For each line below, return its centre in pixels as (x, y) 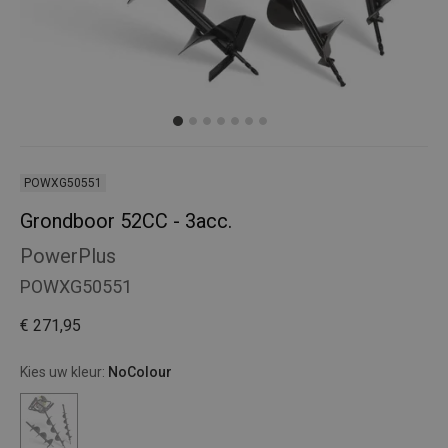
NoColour (140, 372)
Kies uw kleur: (64, 372)
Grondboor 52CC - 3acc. (126, 221)
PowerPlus (68, 256)
